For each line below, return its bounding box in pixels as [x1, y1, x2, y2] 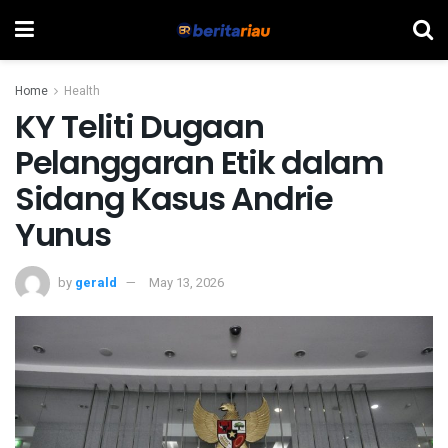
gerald [75, 272, 117, 292]
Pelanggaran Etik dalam [15, 140, 383, 185]
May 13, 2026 [149, 272, 224, 292]
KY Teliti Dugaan [15, 104, 264, 149]
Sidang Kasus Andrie [15, 176, 333, 221]
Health [64, 82, 100, 100]
